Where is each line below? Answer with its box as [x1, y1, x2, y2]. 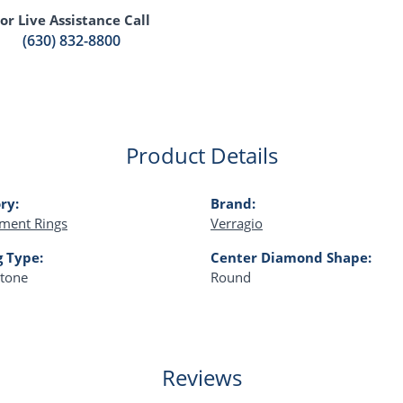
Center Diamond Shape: [210, 248, 372, 267]
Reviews [161, 363, 242, 393]
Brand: [210, 194, 255, 213]
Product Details [125, 140, 278, 171]
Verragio [210, 214, 263, 233]
